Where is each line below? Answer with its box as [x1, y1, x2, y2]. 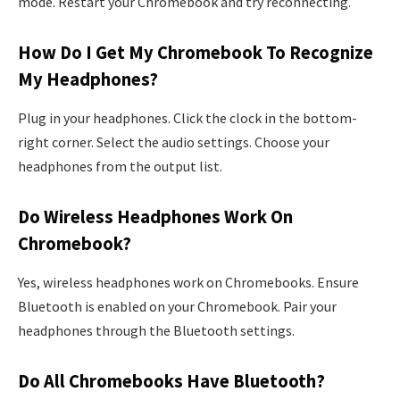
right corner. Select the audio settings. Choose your [18, 133, 329, 152]
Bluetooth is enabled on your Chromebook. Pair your [18, 297, 337, 316]
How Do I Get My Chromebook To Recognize [18, 40, 373, 64]
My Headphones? [18, 67, 158, 91]
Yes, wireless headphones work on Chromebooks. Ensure [18, 273, 359, 292]
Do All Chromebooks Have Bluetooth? [18, 369, 325, 393]
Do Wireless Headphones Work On [18, 204, 293, 229]
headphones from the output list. [18, 157, 222, 176]
